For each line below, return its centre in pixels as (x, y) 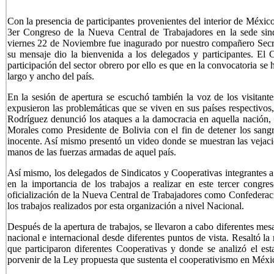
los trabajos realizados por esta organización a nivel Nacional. (125, 206)
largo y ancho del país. (50, 76)
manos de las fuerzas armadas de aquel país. (91, 152)
